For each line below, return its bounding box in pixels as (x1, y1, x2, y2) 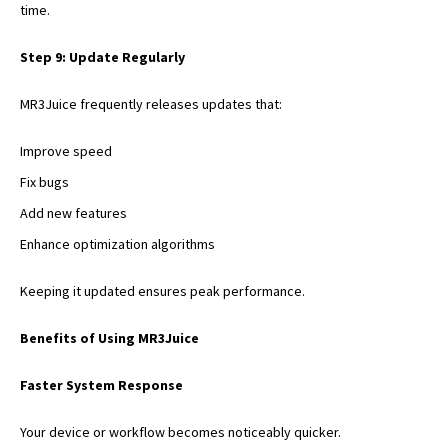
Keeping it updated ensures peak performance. (20, 281, 305, 300)
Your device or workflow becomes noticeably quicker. (20, 422, 341, 441)
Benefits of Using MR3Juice (20, 328, 199, 347)
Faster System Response (20, 375, 183, 394)
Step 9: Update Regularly (20, 47, 185, 66)
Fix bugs (20, 172, 69, 191)
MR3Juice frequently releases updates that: (20, 94, 282, 113)
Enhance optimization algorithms (20, 234, 215, 253)
